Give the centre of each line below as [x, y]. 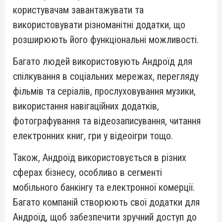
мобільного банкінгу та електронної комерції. [104, 187]
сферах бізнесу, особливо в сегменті [87, 172]
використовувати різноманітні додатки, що [99, 25]
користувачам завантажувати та [78, 10]
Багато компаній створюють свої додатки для [106, 202]
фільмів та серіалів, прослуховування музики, [104, 91]
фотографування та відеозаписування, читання [107, 121]
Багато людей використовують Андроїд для [103, 61]
